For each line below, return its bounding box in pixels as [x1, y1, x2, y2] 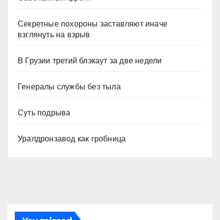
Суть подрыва [18, 109, 71, 117]
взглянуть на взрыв [18, 30, 90, 39]
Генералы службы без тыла [18, 82, 121, 91]
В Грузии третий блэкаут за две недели [18, 56, 162, 65]
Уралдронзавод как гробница [18, 135, 126, 143]
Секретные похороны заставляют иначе [18, 20, 167, 28]
